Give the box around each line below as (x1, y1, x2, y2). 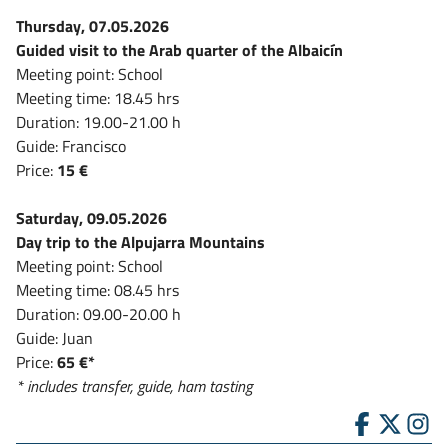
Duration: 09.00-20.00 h (16, 301, 181, 326)
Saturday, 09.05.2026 (16, 205, 167, 230)
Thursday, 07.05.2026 (16, 13, 169, 38)
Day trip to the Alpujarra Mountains (16, 229, 265, 254)
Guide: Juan (16, 325, 93, 350)
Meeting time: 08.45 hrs (16, 277, 179, 302)
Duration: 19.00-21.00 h (16, 109, 181, 134)
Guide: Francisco (16, 133, 126, 158)
